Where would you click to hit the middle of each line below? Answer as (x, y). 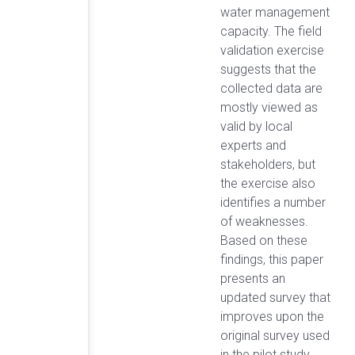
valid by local (256, 126)
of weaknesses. (264, 221)
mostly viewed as (269, 107)
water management (275, 12)
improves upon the (272, 316)
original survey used (275, 335)
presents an (253, 278)
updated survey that (275, 297)
